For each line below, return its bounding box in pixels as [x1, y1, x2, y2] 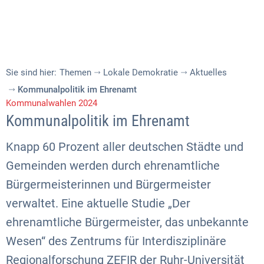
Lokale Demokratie [103, 67, 178, 78]
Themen [60, 67, 91, 78]
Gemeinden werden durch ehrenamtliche [6, 159, 220, 173]
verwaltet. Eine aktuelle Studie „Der [6, 196, 190, 210]
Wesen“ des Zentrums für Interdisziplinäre [6, 234, 226, 248]
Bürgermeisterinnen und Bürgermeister [6, 177, 211, 192]
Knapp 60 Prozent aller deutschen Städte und [6, 140, 243, 154]
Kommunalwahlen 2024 [6, 98, 97, 108]
